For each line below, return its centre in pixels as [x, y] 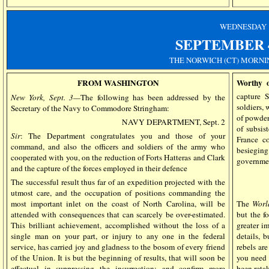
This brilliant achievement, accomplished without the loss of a [118, 225]
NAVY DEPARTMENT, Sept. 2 [174, 122]
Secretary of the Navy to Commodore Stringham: [90, 108]
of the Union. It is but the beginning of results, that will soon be [118, 258]
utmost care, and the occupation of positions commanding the [118, 193]
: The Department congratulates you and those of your [123, 136]
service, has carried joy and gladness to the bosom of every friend [118, 247]
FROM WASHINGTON [118, 83]
